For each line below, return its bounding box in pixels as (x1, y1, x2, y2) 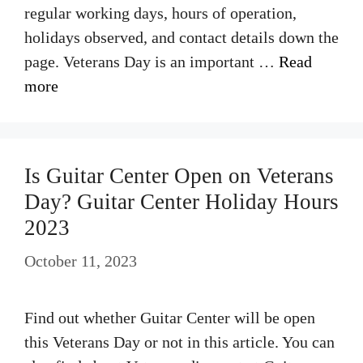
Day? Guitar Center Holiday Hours (24, 190, 339, 214)
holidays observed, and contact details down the (24, 28, 339, 46)
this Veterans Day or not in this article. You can (24, 333, 335, 351)
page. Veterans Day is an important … (24, 53, 279, 70)
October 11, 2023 (24, 252, 137, 270)
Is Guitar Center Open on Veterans (24, 164, 334, 188)
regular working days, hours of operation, (24, 4, 297, 22)
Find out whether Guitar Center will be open (24, 309, 315, 327)
